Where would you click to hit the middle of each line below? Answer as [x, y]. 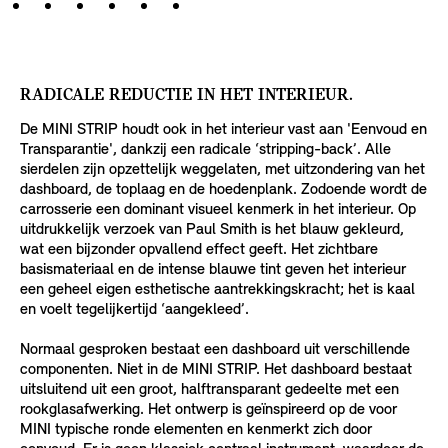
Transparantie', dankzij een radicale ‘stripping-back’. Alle [205, 149]
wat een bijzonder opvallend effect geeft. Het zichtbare [199, 249]
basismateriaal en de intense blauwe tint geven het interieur [213, 269]
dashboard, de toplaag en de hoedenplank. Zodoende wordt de [223, 189]
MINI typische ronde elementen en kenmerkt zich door [196, 429]
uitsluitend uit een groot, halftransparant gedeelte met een [209, 389]
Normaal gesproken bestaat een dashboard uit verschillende [215, 349]
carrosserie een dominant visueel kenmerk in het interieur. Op [218, 209]
